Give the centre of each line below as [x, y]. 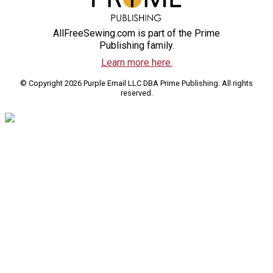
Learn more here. [136, 63]
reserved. [136, 93]
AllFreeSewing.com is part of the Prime [136, 34]
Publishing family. [136, 46]
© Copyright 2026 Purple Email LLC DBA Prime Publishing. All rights [136, 83]
